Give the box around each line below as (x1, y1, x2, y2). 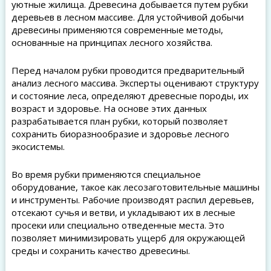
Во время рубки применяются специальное (11, 168, 201, 180)
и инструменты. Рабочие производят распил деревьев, (11, 194, 254, 206)
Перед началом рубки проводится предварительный (11, 64, 244, 76)
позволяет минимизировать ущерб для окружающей (11, 232, 245, 244)
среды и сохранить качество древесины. (11, 244, 190, 256)
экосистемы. (11, 140, 65, 152)
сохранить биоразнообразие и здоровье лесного (11, 128, 229, 140)
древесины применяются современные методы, (11, 24, 223, 36)
